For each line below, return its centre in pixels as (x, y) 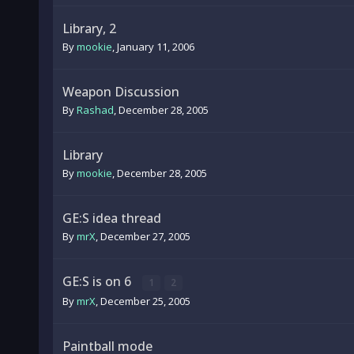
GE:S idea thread (111, 218)
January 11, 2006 (155, 47)
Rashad (95, 110)
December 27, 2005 (145, 236)
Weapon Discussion (121, 92)
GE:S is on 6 (98, 281)
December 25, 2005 (145, 301)
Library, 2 (89, 28)
